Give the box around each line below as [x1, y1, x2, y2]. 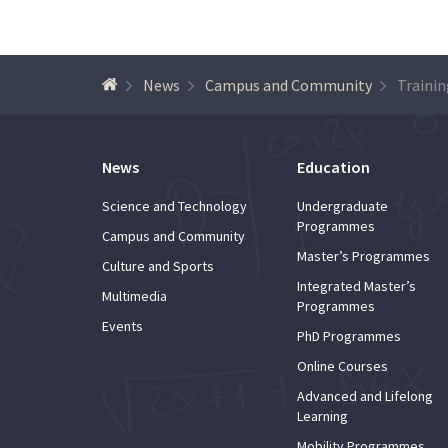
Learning [297, 406, 348, 425]
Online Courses [297, 356, 388, 375]
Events [102, 316, 143, 335]
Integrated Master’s [297, 276, 416, 295]
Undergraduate [297, 196, 388, 215]
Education [297, 156, 370, 177]
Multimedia [102, 286, 167, 305]
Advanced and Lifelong [297, 386, 433, 405]
